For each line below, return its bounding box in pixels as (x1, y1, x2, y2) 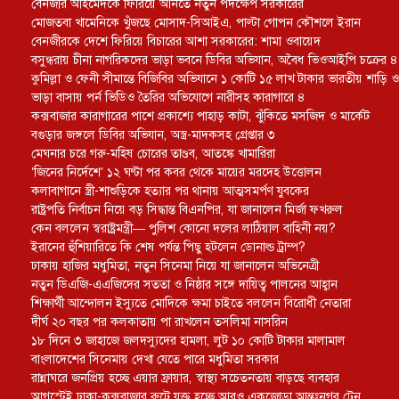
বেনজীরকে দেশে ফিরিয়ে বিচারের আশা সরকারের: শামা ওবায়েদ (31, 33, 321, 49)
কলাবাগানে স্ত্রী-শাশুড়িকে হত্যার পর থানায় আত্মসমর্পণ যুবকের (31, 183, 309, 199)
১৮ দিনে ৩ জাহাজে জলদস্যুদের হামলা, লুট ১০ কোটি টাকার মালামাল (31, 332, 346, 348)
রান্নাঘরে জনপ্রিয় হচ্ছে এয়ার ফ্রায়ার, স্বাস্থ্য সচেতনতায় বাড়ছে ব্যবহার (31, 370, 339, 386)
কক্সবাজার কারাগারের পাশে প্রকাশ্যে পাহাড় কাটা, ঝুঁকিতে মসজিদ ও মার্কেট (31, 108, 370, 124)
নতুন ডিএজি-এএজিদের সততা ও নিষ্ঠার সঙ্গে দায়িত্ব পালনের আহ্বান (31, 276, 338, 292)
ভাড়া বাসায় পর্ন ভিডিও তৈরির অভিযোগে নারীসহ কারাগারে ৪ (31, 89, 305, 105)
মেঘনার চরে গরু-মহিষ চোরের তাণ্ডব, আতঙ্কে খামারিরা (31, 145, 275, 161)
